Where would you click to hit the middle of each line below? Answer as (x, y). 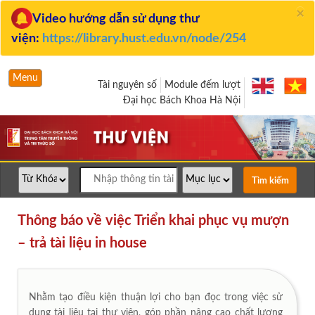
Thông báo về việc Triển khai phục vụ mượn (153, 220)
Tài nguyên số (127, 85)
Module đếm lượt (202, 85)
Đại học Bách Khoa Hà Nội (182, 101)
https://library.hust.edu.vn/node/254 (144, 39)
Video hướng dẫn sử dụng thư (116, 19)
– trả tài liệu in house (82, 243)
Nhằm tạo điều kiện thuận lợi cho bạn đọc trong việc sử (156, 297)
